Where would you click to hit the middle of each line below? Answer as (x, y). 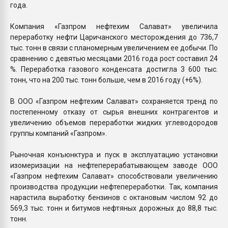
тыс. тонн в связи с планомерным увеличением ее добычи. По (114, 48)
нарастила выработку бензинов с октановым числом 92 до (114, 197)
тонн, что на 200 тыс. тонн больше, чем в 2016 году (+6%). (106, 80)
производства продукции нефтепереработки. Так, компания (114, 187)
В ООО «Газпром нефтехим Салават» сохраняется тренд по (114, 101)
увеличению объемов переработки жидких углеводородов (114, 122)
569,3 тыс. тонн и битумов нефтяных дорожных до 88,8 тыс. (114, 208)
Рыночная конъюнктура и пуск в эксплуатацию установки (114, 154)
